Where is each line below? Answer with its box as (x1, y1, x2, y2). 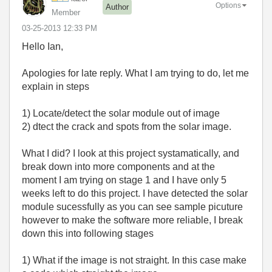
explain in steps (22, 81, 89, 92)
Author (106, 2, 129, 12)
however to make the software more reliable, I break (22, 215, 243, 225)
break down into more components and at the (22, 161, 215, 172)
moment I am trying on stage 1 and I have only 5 (22, 175, 226, 185)
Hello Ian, (22, 41, 63, 52)
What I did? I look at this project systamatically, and (22, 148, 239, 158)
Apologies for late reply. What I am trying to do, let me (22, 68, 249, 78)
